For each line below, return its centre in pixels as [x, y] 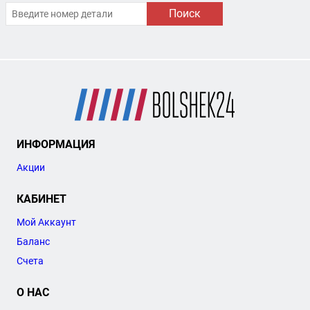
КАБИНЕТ [42, 199]
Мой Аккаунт [46, 222]
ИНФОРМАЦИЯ [56, 144]
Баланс [33, 241]
